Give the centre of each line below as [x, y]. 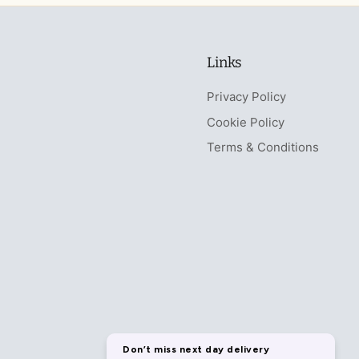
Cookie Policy [246, 122]
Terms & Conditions [263, 147]
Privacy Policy [246, 97]
